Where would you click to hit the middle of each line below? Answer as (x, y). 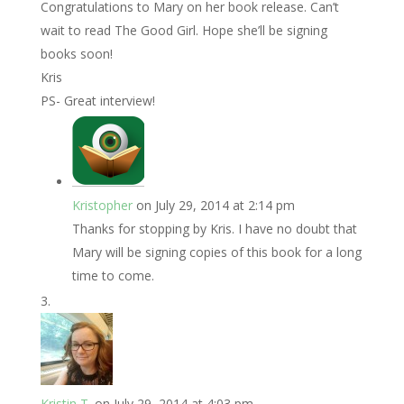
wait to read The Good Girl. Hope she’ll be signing (184, 30)
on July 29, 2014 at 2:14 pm (215, 205)
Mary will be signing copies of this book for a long (216, 252)
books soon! (76, 54)
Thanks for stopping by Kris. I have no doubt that (214, 229)
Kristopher (102, 205)
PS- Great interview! (97, 101)
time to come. (113, 275)
